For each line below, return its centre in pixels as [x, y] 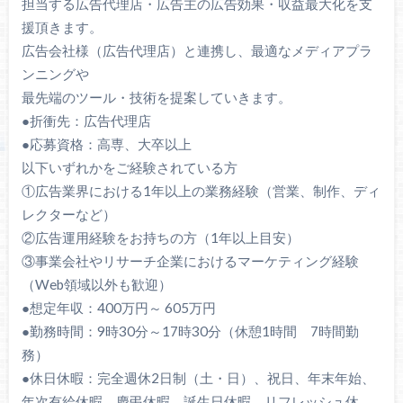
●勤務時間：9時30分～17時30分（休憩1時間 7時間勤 [190, 331]
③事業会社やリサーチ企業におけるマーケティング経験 [190, 261]
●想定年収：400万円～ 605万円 [118, 308]
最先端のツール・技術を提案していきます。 [156, 98]
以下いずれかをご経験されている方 [129, 168]
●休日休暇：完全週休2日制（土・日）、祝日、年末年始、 [198, 378]
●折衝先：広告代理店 [86, 121]
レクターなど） [68, 215]
